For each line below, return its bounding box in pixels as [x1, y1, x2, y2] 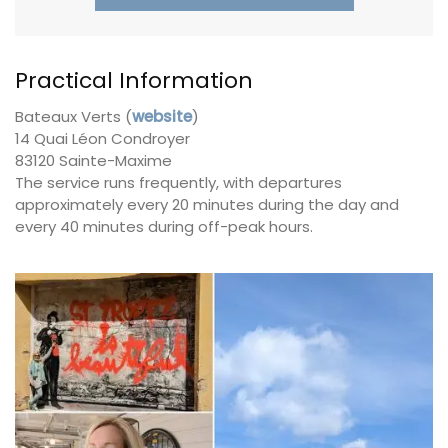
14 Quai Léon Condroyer [15, 128, 190, 150]
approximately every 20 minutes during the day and [15, 194, 399, 216]
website [132, 106, 192, 128]
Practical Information [15, 65, 253, 97]
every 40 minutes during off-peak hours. [15, 216, 313, 238]
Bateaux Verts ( [15, 106, 132, 128]
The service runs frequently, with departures [15, 172, 342, 194]
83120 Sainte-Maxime [15, 150, 172, 172]
